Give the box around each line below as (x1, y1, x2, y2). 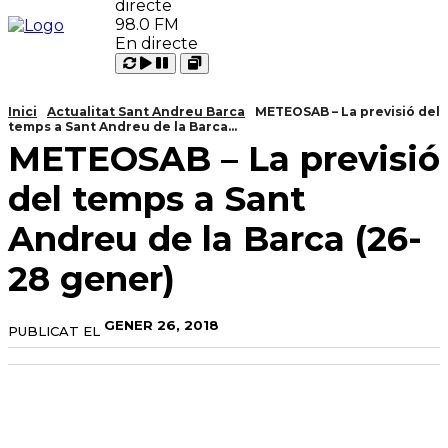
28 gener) (8, 258, 175, 300)
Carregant (138, 55, 195, 70)
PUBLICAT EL (8, 323, 100, 339)
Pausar (144, 70, 186, 85)
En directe (114, 34, 198, 53)
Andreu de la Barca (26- (8, 218, 422, 260)
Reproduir (154, 55, 210, 70)
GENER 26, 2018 (104, 316, 219, 333)
